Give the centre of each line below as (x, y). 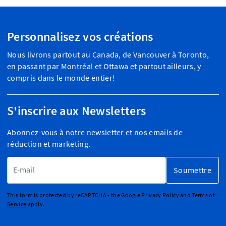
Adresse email (137, 162)
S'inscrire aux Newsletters (77, 110)
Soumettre (192, 170)
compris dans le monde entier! (61, 78)
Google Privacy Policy (150, 195)
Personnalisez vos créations (80, 36)
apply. (36, 204)
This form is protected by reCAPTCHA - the (64, 195)
